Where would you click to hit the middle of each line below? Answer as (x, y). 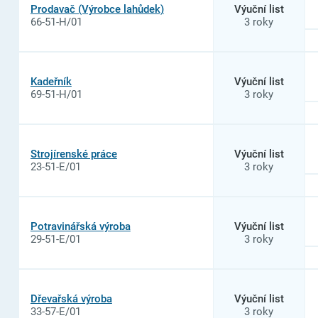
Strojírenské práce (73, 154)
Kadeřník (51, 81)
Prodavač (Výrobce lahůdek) (97, 9)
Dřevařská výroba (71, 298)
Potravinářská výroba (80, 226)
